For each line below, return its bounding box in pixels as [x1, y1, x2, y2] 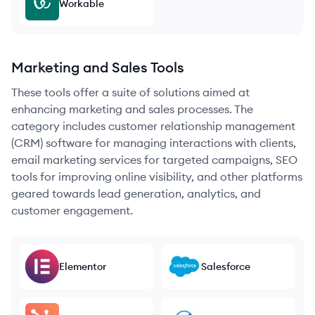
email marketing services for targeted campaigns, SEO [11, 153, 297, 167]
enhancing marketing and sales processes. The [11, 102, 253, 116]
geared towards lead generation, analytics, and [11, 186, 261, 200]
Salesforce [201, 260, 250, 273]
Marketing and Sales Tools [11, 58, 184, 76]
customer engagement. [11, 203, 133, 217]
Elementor [59, 260, 106, 273]
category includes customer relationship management [11, 119, 295, 133]
